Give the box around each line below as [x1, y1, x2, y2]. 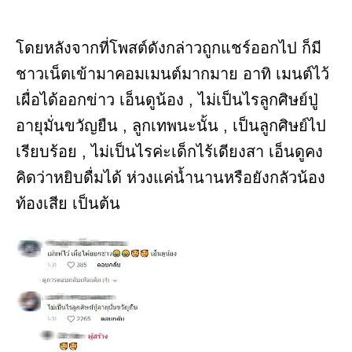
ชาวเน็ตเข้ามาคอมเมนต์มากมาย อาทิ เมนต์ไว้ [16, 64, 329, 82]
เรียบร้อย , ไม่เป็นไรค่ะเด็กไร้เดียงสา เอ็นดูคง [16, 142, 323, 160]
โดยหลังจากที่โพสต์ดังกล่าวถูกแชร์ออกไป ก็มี [16, 38, 321, 57]
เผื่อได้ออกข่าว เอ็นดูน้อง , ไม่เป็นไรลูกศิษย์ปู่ [16, 90, 318, 108]
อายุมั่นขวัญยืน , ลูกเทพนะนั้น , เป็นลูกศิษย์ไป [16, 116, 326, 134]
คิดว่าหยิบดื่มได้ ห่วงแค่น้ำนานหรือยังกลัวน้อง [16, 168, 325, 186]
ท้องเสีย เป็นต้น [16, 194, 120, 212]
